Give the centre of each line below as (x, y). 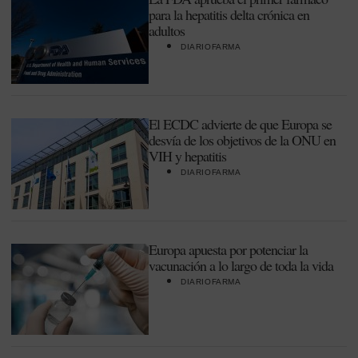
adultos (167, 30)
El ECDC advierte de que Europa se (240, 124)
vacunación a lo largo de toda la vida (241, 265)
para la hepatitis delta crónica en (229, 14)
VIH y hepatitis (187, 156)
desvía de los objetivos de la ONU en (242, 140)
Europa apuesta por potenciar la (228, 249)
